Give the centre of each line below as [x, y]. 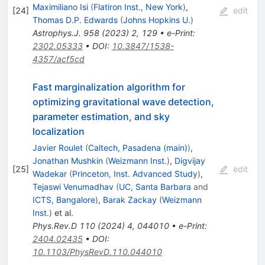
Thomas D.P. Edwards [75, 20]
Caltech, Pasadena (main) [138, 147]
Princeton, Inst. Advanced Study [135, 173]
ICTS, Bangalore [64, 199]
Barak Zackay [130, 199]
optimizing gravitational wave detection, [123, 101]
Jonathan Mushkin [67, 160]
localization [58, 131]
